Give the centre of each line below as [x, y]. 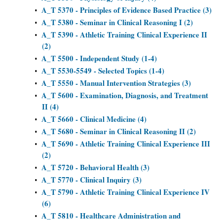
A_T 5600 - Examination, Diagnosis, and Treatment [125, 95]
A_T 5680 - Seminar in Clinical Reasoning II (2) [119, 131]
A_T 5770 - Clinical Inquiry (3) [92, 180]
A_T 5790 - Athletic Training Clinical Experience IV [126, 192]
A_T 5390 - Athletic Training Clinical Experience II [124, 35]
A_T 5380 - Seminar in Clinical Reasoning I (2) [117, 22]
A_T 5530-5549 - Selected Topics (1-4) [103, 71]
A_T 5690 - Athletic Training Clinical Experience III [126, 144]
